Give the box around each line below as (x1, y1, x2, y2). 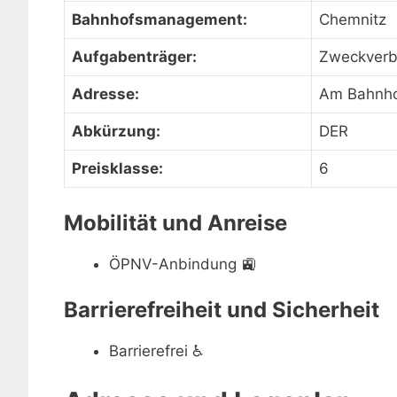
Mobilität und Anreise (64, 209, 287, 236)
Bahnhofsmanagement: (72, 11, 247, 28)
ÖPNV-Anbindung (109, 254, 237, 273)
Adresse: (72, 85, 139, 103)
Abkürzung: (72, 122, 160, 140)
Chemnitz (319, 11, 386, 28)
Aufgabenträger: (72, 48, 197, 66)
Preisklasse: (72, 160, 163, 177)
